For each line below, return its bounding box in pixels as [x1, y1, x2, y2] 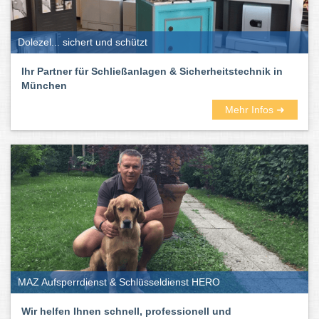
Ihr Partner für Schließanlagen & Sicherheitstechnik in [21, 66, 283, 77]
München [21, 80, 67, 91]
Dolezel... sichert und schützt [18, 36, 147, 48]
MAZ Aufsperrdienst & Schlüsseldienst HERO [18, 276, 220, 288]
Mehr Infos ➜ [225, 104, 285, 115]
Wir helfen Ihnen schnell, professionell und [21, 305, 231, 317]
